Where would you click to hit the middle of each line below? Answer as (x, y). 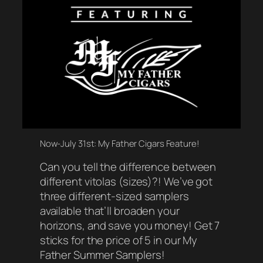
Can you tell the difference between (128, 167)
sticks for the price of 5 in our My (119, 240)
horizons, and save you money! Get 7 (130, 226)
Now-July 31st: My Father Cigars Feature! (119, 143)
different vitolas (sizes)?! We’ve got (126, 182)
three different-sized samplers (114, 196)
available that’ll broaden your (109, 211)
